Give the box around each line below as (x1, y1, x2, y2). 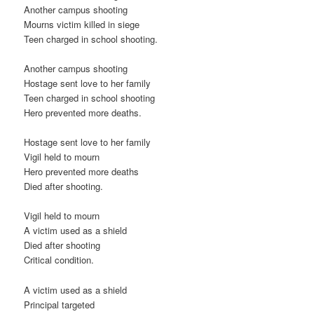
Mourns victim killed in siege (24, 18, 140, 31)
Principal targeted (24, 297, 95, 311)
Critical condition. (24, 253, 95, 267)
